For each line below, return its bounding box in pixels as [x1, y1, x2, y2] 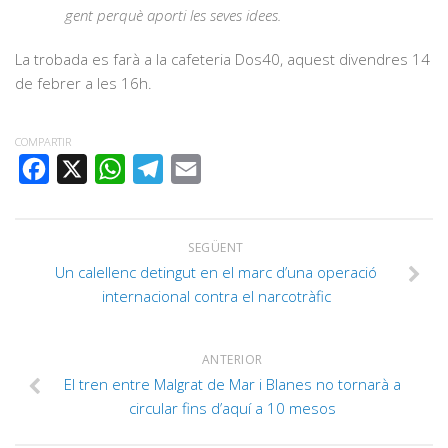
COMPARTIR [15, 133, 71, 149]
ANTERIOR [201, 350, 263, 368]
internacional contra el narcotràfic [101, 285, 331, 306]
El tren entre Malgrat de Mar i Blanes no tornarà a [63, 373, 401, 394]
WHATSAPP [125, 160, 179, 176]
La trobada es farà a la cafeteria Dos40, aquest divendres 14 [15, 48, 430, 69]
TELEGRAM [163, 160, 217, 176]
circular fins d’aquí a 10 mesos [128, 397, 336, 418]
